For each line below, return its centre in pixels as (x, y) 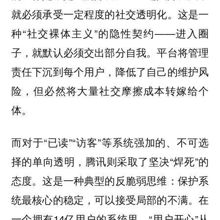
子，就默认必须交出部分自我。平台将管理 (110, 52)
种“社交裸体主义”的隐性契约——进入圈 (110, 33)
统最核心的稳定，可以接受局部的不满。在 (110, 200)
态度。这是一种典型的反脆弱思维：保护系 (110, 180)
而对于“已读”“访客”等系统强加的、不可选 (110, 142)
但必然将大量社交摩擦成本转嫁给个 (121, 90)
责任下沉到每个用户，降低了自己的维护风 (110, 71)
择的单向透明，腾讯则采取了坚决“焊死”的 (110, 161)
